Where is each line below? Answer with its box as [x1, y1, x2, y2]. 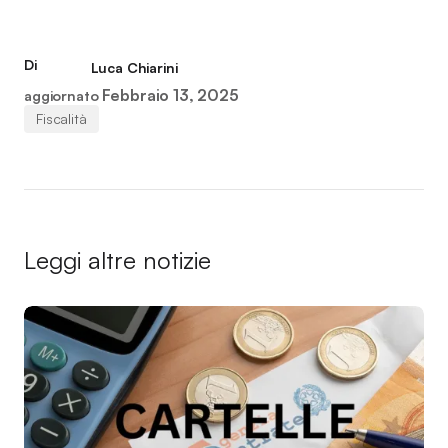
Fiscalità [36, 110, 87, 127]
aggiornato [24, 87, 99, 104]
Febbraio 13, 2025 [102, 85, 239, 105]
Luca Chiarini [90, 59, 178, 76]
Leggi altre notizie [24, 245, 211, 275]
